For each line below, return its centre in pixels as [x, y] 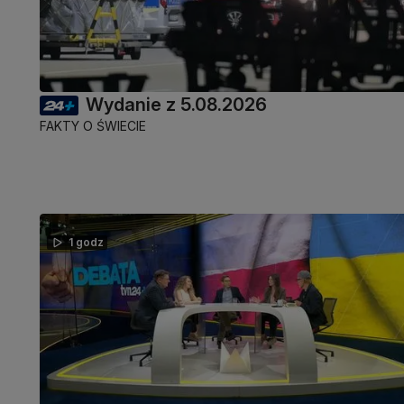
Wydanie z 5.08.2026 [176, 105]
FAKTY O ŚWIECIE [93, 126]
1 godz [86, 243]
